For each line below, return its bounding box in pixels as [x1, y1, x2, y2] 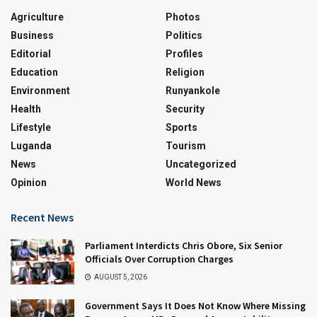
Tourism [166, 139, 206, 151]
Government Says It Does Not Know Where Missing [85, 299, 306, 312]
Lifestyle [11, 121, 51, 133]
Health [11, 103, 41, 115]
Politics [166, 29, 202, 41]
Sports [166, 121, 197, 133]
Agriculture [11, 11, 64, 23]
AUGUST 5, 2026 [93, 272, 147, 281]
